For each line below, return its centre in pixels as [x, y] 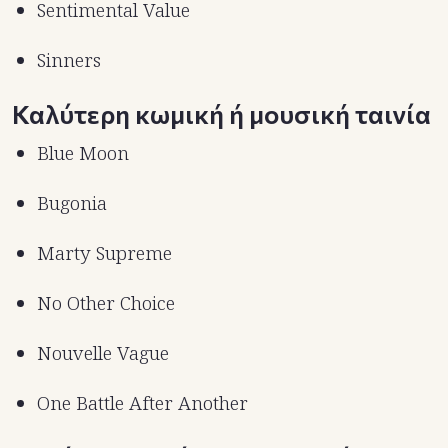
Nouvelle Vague [103, 353]
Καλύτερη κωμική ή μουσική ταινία [221, 114]
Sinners [69, 60]
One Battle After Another [142, 403]
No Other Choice [106, 303]
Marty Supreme [104, 253]
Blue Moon [83, 153]
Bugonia [72, 203]
